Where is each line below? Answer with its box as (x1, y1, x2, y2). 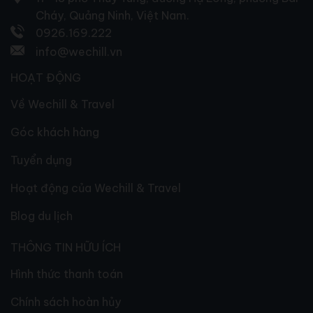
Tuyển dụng (10, 153, 72, 168)
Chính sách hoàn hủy (10, 295, 121, 310)
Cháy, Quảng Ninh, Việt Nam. (36, 8, 189, 23)
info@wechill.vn (36, 45, 122, 59)
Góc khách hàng (10, 125, 99, 140)
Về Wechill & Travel (10, 97, 115, 112)
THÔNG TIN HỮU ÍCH (10, 240, 121, 255)
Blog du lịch (10, 209, 73, 224)
